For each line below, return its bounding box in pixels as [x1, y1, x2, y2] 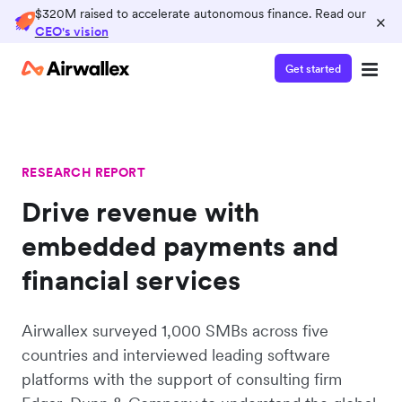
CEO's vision [34, 23, 109, 39]
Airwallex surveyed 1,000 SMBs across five [22, 320, 328, 341]
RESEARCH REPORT [22, 164, 145, 180]
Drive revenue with [22, 195, 260, 229]
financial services [22, 263, 241, 297]
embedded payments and [22, 229, 339, 263]
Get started [285, 61, 341, 75]
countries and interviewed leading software [22, 345, 330, 365]
